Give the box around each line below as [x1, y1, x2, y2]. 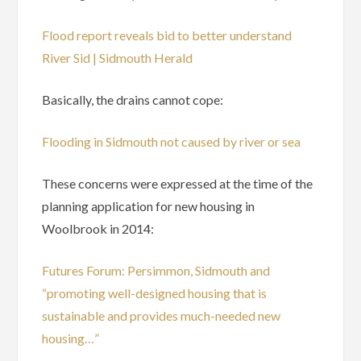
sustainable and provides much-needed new [42, 308, 281, 324]
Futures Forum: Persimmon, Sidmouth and [42, 263, 271, 279]
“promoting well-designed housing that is [42, 285, 268, 301]
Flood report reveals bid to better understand [42, 27, 293, 44]
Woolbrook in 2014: [42, 221, 155, 237]
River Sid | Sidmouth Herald [42, 50, 193, 66]
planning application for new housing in [42, 198, 255, 214]
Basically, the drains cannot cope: [42, 92, 224, 108]
